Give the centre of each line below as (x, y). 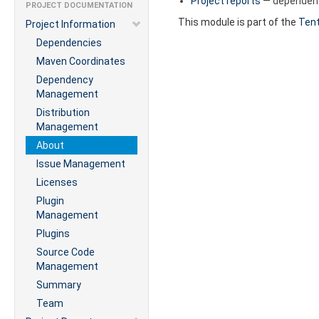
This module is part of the (238, 22)
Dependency (65, 80)
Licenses (57, 182)
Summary (59, 285)
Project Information (70, 24)
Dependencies (69, 43)
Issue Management (81, 164)
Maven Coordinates (81, 61)
